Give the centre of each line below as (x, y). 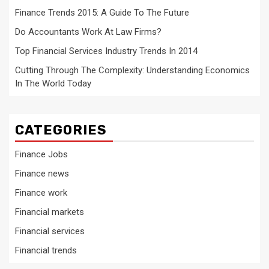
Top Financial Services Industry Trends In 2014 (106, 51)
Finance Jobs (41, 154)
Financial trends (46, 250)
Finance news (42, 174)
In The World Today (53, 83)
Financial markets (50, 212)
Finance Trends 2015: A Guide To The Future (102, 13)
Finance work (41, 193)
